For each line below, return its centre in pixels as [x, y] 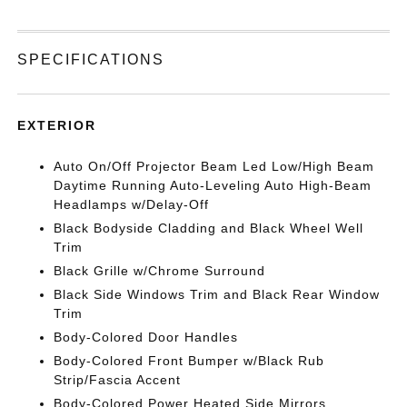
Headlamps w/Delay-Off [132, 205]
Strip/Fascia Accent [118, 380]
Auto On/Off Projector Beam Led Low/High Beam [214, 167]
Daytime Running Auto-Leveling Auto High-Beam [213, 186]
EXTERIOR [57, 126]
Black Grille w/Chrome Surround [160, 271]
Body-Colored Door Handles [146, 338]
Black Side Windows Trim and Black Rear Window [217, 295]
